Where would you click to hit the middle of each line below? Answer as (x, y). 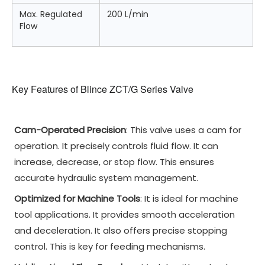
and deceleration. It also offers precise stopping (121, 231)
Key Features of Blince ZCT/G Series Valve (103, 89)
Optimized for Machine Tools (77, 199)
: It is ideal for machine (189, 199)
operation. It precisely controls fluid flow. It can (116, 146)
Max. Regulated (51, 14)
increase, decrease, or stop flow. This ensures (114, 162)
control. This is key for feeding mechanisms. (110, 247)
